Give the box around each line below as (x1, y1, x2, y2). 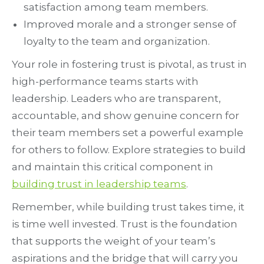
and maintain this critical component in (12, 161, 213, 173)
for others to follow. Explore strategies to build (12, 144, 246, 156)
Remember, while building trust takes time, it (12, 201, 245, 213)
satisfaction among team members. (24, 1, 208, 14)
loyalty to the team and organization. (24, 35, 210, 48)
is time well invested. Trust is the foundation (12, 218, 237, 230)
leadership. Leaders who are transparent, (12, 93, 221, 105)
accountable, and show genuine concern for (12, 110, 239, 122)
